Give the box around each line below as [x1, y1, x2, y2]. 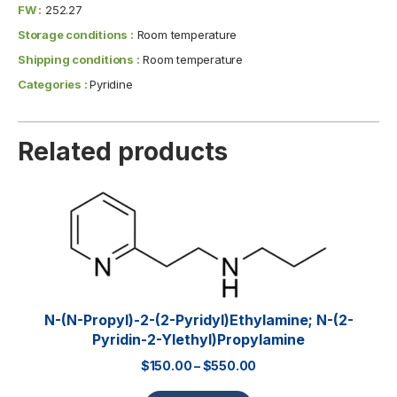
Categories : [18, 77, 90, 92]
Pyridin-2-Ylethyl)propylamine [92, 331, 305, 349]
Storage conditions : [18, 27, 134, 43]
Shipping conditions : [18, 52, 140, 67]
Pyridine [90, 77, 133, 92]
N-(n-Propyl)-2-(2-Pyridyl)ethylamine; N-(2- [43, 311, 354, 330]
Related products [18, 136, 228, 167]
